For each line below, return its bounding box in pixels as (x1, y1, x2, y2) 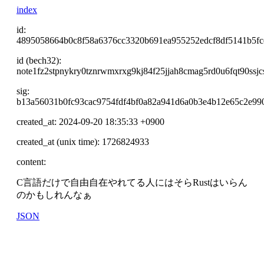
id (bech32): (16, 55, 61, 65)
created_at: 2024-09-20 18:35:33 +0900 (16, 117, 164, 127)
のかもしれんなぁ (16, 190, 92, 200)
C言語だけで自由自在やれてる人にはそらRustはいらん (16, 177, 247, 187)
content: (16, 157, 46, 167)
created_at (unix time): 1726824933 (16, 137, 149, 147)
